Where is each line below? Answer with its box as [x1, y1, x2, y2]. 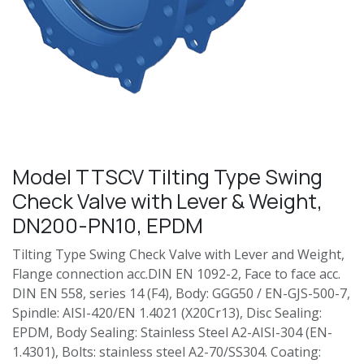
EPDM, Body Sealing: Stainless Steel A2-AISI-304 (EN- [12, 323, 332, 341]
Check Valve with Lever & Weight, [12, 186, 323, 215]
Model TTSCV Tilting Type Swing [12, 162, 323, 191]
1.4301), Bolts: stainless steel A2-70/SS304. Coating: [12, 342, 321, 361]
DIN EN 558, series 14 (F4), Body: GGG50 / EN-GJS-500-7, [12, 284, 350, 302]
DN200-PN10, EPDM [12, 210, 203, 240]
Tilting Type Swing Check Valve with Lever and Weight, [12, 245, 344, 263]
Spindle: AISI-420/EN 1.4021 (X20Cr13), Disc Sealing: [12, 303, 322, 322]
